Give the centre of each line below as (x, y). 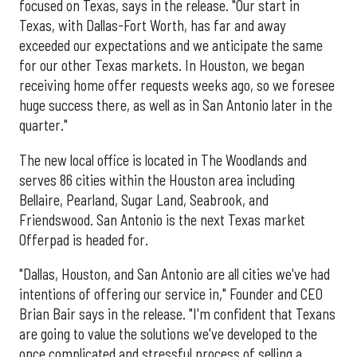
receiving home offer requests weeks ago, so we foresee (177, 86)
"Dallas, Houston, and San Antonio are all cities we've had (175, 275)
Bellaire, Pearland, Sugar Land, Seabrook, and (144, 200)
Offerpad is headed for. (84, 239)
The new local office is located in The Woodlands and (163, 160)
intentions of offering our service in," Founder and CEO (171, 294)
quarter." (43, 126)
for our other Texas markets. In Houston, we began (162, 66)
